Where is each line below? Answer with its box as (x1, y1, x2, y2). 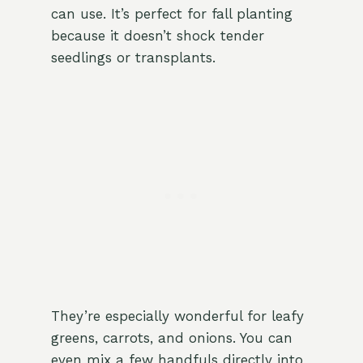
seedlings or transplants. (50, 49, 216, 66)
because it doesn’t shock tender (50, 28, 264, 45)
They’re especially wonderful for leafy (50, 308, 304, 325)
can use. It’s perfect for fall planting (50, 6, 293, 23)
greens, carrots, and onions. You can (50, 330, 293, 347)
